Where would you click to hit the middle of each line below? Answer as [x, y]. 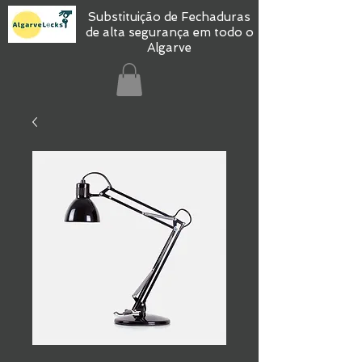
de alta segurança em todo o [169, 32]
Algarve [169, 48]
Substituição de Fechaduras [169, 17]
